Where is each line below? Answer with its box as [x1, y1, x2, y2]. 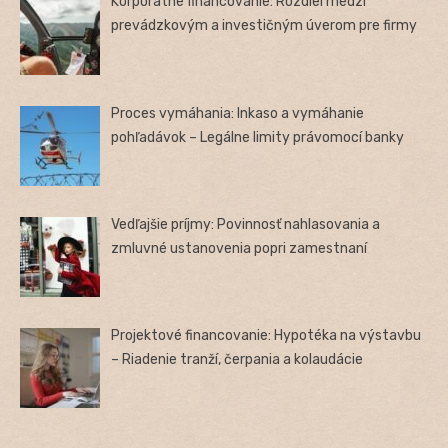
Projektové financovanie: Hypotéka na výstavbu [111, 327, 422, 345]
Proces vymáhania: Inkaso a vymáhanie [111, 104, 365, 122]
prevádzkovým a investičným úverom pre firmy [111, 17, 418, 35]
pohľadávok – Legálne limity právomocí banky [111, 128, 405, 146]
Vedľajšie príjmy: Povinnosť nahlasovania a [111, 215, 381, 233]
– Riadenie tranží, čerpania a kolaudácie [111, 351, 364, 369]
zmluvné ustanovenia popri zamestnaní [111, 239, 368, 257]
